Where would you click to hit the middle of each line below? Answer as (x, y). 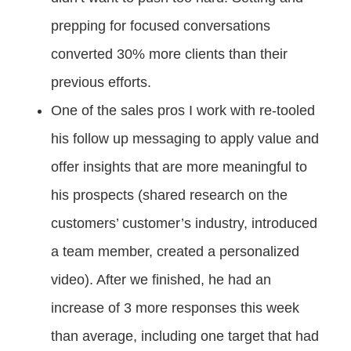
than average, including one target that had (185, 336)
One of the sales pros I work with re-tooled (183, 110)
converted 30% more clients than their (169, 54)
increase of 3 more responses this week (175, 308)
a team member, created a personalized (175, 251)
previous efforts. (101, 82)
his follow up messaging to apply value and (185, 139)
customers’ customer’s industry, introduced (184, 223)
